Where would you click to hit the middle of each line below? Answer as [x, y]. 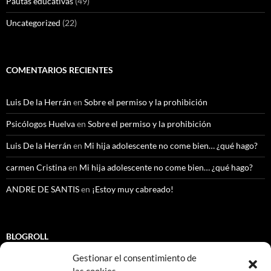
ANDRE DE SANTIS [43, 189]
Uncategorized [33, 23]
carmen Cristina [36, 168]
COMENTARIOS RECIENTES [60, 70]
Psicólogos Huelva [41, 124]
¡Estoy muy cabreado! [133, 189]
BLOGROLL [27, 237]
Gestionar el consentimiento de [135, 258]
